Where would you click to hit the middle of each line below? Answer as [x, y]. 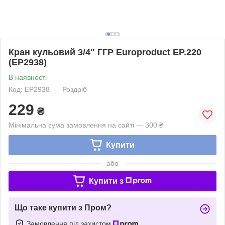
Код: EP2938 [29, 89]
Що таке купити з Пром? [63, 207]
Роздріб [75, 89]
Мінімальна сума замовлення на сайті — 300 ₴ [86, 125]
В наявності [28, 77]
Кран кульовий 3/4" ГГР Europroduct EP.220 [105, 52]
